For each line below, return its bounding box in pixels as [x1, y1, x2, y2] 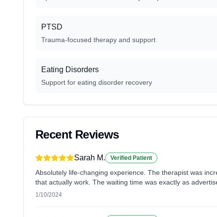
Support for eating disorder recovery [41, 78, 152, 86]
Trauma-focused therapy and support [41, 36, 155, 44]
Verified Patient [110, 155, 152, 161]
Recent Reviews [35, 128, 119, 141]
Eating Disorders [41, 65, 99, 74]
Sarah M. [74, 154, 105, 162]
